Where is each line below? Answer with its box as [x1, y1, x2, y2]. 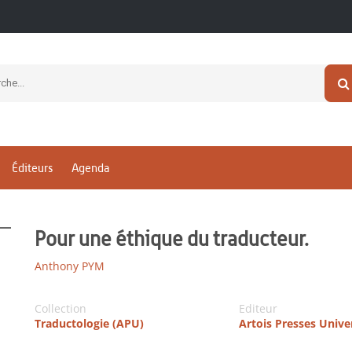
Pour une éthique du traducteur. [35, 226, 309, 251]
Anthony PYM [35, 258, 104, 273]
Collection [35, 301, 86, 316]
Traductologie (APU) [35, 316, 144, 331]
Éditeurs [12, 161, 53, 175]
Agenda [71, 161, 109, 175]
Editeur [238, 301, 277, 316]
